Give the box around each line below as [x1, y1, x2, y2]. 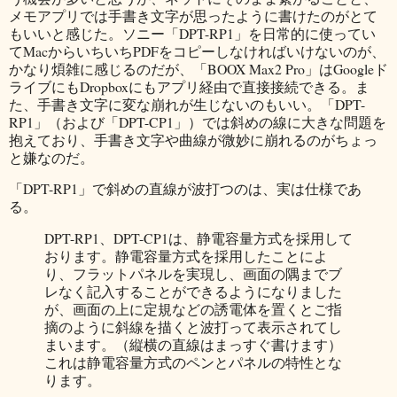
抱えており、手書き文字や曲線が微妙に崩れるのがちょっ [9, 129, 378, 149]
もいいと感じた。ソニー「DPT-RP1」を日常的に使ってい [9, 23, 376, 43]
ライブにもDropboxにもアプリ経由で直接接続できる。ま [9, 76, 370, 96]
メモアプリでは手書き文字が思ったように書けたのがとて [9, 5, 378, 25]
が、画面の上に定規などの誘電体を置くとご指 [44, 300, 342, 319]
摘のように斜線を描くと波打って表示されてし [44, 317, 342, 337]
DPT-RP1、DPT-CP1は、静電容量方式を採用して [44, 229, 353, 248]
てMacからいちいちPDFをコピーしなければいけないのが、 [9, 41, 385, 60]
